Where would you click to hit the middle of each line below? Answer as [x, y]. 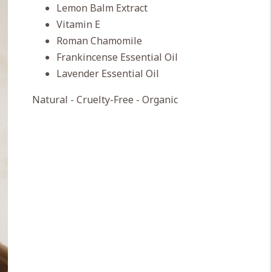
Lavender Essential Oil [107, 73]
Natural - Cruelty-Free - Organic [105, 100]
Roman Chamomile [99, 41]
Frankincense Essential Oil [117, 57]
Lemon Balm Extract [102, 8]
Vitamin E [78, 24]
